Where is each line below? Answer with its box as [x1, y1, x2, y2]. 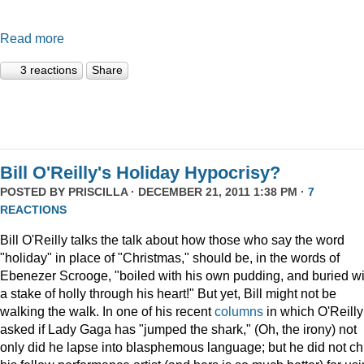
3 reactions [20, 63, 77, 76]
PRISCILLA [68, 184, 128, 198]
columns [214, 304, 266, 319]
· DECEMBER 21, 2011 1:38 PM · [128, 184, 308, 198]
